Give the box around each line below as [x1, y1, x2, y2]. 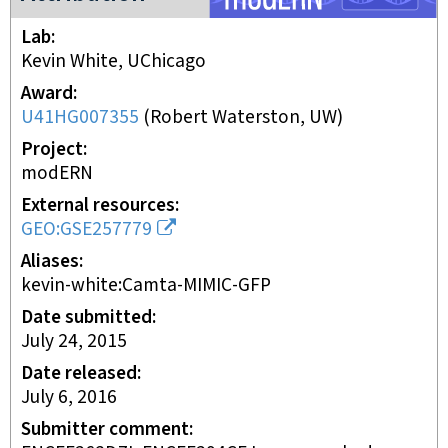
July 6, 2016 [21, 385, 117, 410]
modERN [21, 161, 93, 186]
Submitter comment [21, 417, 189, 442]
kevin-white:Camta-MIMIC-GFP [21, 273, 271, 298]
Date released [21, 361, 137, 386]
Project [21, 137, 83, 162]
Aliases [21, 249, 79, 274]
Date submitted [21, 305, 152, 330]
